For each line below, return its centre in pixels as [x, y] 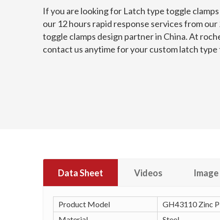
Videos [148, 173]
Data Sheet [81, 173]
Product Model [84, 204]
